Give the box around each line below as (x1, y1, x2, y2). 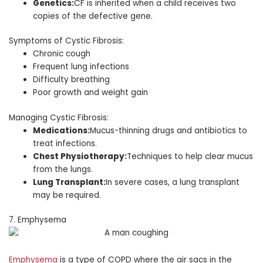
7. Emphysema (9, 214, 66, 226)
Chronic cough (33, 48, 91, 60)
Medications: (33, 124, 90, 136)
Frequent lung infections (33, 61, 130, 73)
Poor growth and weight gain (33, 87, 149, 99)
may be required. (33, 189, 102, 201)
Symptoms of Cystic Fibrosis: (9, 35, 124, 47)
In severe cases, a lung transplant (106, 176, 240, 188)
